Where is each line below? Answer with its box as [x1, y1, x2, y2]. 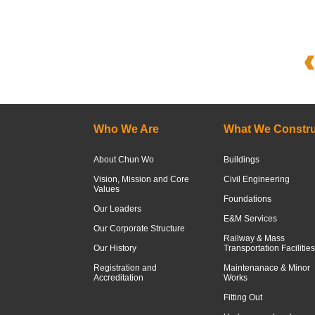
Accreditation [94, 273, 143, 283]
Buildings [223, 155, 259, 165]
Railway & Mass [223, 233, 285, 243]
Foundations [223, 194, 271, 204]
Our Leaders [94, 204, 141, 214]
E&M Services [223, 214, 277, 224]
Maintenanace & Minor [223, 263, 310, 273]
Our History [94, 243, 136, 253]
